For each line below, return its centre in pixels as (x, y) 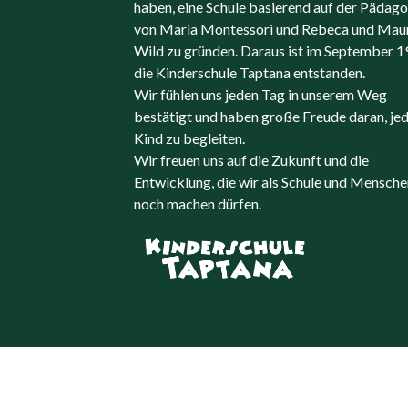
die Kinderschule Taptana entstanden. (250, 73)
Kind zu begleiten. (189, 138)
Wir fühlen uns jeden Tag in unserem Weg (260, 95)
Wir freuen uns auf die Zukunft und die (251, 160)
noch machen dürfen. (198, 204)
